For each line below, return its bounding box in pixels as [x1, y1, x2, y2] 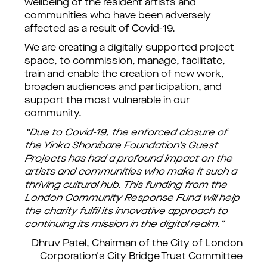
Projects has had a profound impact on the [24, 154, 232, 164]
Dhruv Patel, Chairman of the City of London [32, 239, 243, 249]
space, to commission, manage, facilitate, [24, 57, 225, 66]
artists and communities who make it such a [24, 167, 237, 177]
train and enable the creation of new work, [24, 70, 224, 79]
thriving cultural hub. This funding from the [24, 181, 227, 190]
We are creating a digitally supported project [24, 44, 234, 53]
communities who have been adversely [24, 11, 211, 21]
